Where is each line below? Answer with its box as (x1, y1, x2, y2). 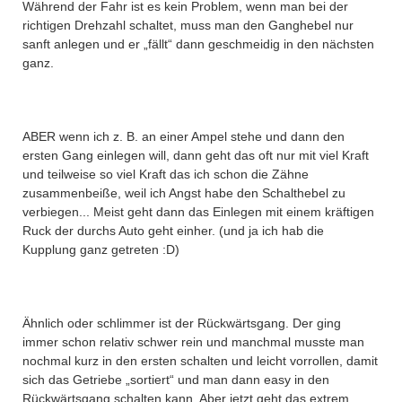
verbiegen (22, 205, 79, 219)
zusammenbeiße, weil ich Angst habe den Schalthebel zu (22, 186, 345, 200)
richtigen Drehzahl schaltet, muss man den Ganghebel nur (22, 18, 354, 32)
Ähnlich (22, 316, 64, 330)
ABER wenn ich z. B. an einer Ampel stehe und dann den (22, 129, 345, 144)
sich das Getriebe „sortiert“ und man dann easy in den (22, 372, 329, 387)
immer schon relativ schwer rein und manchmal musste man (22, 335, 364, 349)
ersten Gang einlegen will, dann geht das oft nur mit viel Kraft (22, 148, 369, 162)
